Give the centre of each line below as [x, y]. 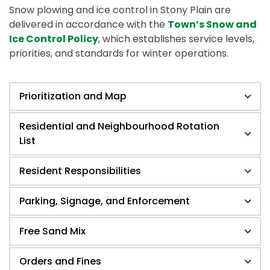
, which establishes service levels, [176, 39]
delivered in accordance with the [88, 24]
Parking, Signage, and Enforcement [105, 201]
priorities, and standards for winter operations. [119, 53]
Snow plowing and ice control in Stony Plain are [120, 10]
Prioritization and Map [73, 96]
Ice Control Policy [54, 39]
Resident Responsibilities [80, 171]
